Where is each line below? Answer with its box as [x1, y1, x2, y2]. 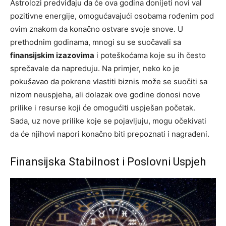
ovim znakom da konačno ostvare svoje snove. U [10, 24, 183, 34]
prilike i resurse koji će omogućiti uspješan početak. [10, 102, 195, 112]
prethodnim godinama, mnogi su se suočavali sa [10, 37, 181, 47]
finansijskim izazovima [10, 50, 94, 60]
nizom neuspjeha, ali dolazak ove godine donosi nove [10, 89, 200, 99]
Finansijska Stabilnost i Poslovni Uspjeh [10, 155, 206, 168]
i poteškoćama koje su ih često [94, 50, 206, 60]
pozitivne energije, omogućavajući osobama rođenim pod [10, 11, 214, 21]
